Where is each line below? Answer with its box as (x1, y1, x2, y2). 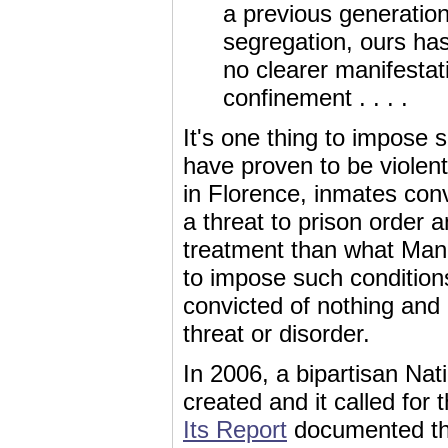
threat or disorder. (183, 320, 370, 347)
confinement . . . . (223, 84, 408, 111)
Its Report (183, 416, 287, 443)
